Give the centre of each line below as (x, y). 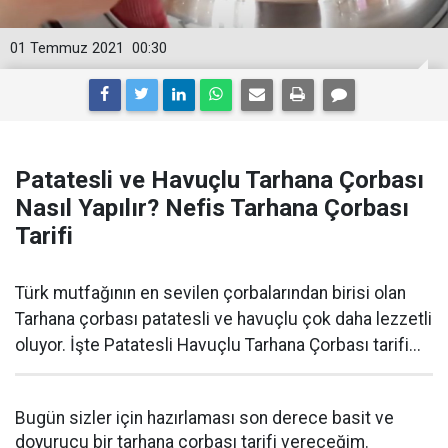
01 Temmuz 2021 (67, 48)
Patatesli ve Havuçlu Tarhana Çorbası (219, 180)
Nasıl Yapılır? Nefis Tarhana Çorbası (212, 208)
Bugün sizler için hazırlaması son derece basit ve (204, 418)
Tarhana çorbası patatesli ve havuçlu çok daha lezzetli (223, 319)
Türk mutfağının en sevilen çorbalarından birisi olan (210, 293)
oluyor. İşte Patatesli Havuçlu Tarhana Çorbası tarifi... (218, 345)
